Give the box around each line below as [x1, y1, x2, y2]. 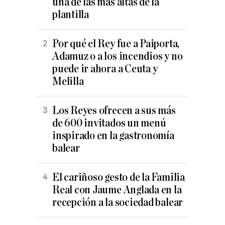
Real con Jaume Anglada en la [52, 184, 182, 196]
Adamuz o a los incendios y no [52, 51, 183, 63]
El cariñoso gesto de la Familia [52, 172, 185, 184]
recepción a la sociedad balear [52, 197, 183, 209]
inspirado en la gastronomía [52, 130, 174, 142]
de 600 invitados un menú [52, 118, 166, 130]
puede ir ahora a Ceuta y [52, 63, 158, 75]
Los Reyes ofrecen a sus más [52, 105, 176, 117]
